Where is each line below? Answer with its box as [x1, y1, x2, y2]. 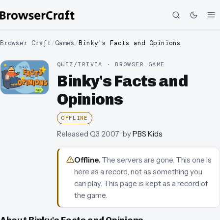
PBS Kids [133, 129, 163, 139]
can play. [74, 179, 102, 189]
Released [57, 129, 88, 139]
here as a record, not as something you [74, 167, 202, 177]
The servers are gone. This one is [102, 155, 212, 165]
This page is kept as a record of [102, 179, 208, 189]
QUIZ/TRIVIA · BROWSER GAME [57, 60, 165, 68]
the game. [74, 191, 107, 200]
